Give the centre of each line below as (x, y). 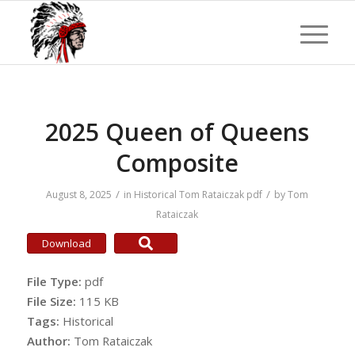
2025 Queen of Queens (177, 132)
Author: (50, 341)
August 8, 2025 (79, 195)
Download (66, 243)
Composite (177, 163)
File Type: (55, 281)
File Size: (53, 301)
